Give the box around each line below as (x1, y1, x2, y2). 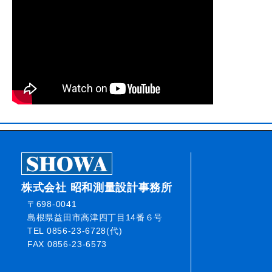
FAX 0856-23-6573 (27, 239, 107, 250)
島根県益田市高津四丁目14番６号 (27, 212, 163, 223)
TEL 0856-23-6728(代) (27, 226, 123, 236)
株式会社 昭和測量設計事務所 (21, 182, 172, 194)
